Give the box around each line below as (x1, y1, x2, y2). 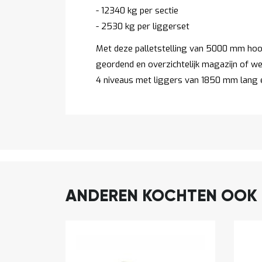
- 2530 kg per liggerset (96, 20, 189, 32)
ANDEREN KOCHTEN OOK (65, 188, 257, 205)
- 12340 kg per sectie (96, 4, 178, 16)
